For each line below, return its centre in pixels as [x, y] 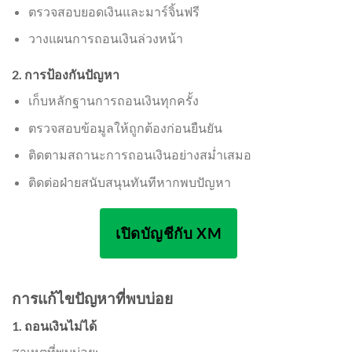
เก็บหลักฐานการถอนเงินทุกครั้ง [113, 101]
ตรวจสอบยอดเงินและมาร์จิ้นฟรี [114, 11]
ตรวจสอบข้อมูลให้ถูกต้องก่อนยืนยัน [125, 127]
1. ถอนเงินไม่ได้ [54, 325]
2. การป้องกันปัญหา [66, 75]
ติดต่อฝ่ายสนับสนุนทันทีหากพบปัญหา [129, 181]
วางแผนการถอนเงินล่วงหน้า [105, 38]
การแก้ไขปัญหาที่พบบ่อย [92, 299]
